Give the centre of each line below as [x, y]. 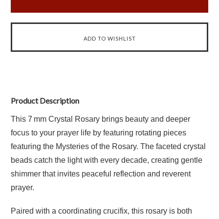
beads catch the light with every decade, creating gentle [107, 160]
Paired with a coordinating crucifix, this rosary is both [102, 211]
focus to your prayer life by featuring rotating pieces [99, 133]
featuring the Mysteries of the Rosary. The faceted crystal [109, 146]
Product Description [45, 100]
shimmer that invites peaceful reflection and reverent [101, 174]
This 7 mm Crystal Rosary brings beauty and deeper [101, 119]
